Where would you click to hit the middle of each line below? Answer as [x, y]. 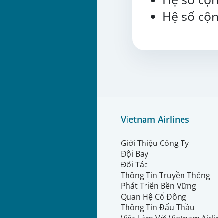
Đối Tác [134, 164]
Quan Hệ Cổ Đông [154, 196]
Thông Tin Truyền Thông [166, 175]
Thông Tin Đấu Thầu [158, 207]
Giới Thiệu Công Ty [155, 143]
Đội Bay [135, 154]
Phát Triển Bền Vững [158, 186]
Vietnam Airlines [155, 119]
